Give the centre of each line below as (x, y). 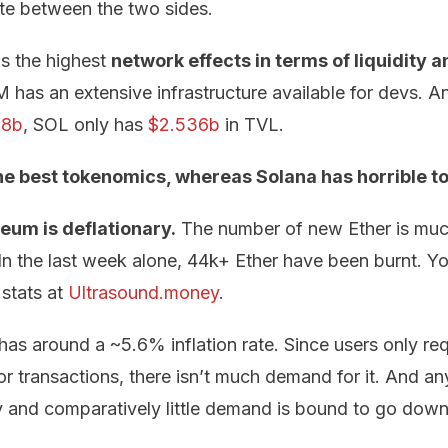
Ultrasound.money (143, 292)
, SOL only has (85, 124)
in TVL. (252, 124)
